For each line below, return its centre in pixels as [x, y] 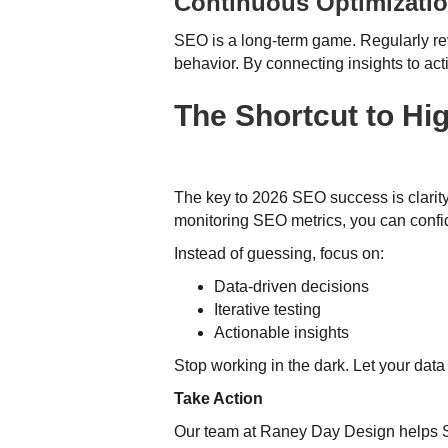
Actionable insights [282, 332]
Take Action [219, 398]
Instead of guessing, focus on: [279, 253]
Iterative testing [268, 309]
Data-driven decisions [292, 286]
